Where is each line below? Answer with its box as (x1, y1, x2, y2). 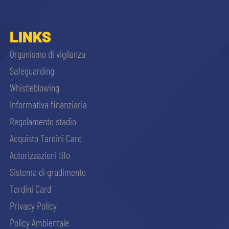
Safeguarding (9, 64, 54, 77)
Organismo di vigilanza (9, 47, 85, 60)
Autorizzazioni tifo (9, 148, 70, 161)
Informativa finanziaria (9, 98, 87, 110)
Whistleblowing (9, 81, 59, 94)
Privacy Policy (9, 199, 57, 212)
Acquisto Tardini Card (9, 131, 82, 144)
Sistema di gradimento (9, 165, 86, 178)
